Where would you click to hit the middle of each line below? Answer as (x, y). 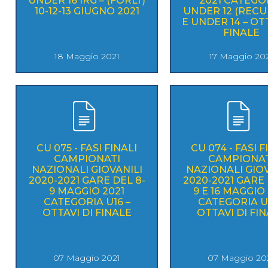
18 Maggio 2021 (87, 56)
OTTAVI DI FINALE (87, 212)
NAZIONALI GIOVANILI (87, 169)
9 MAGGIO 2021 (87, 191)
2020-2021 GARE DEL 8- (87, 180)
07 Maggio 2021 (87, 258)
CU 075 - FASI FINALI (87, 148)
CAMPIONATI (87, 159)
